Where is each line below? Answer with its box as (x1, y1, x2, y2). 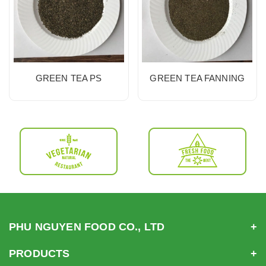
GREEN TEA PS (35, 73, 102, 83)
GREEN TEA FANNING (150, 73, 245, 83)
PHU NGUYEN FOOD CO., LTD (9, 221, 165, 233)
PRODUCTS (9, 248, 70, 259)
